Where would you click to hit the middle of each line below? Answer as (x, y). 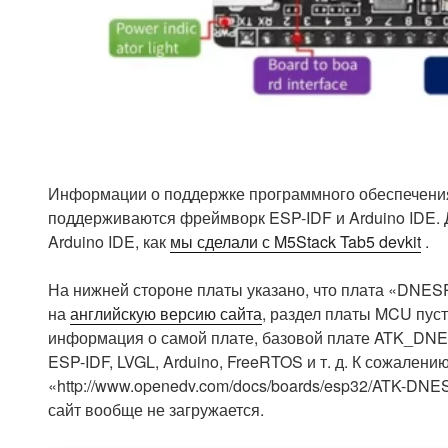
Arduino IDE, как (109, 242)
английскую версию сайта (166, 314)
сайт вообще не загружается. (156, 410)
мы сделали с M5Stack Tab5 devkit (295, 242)
